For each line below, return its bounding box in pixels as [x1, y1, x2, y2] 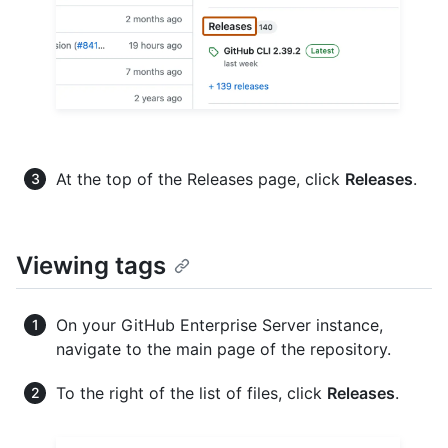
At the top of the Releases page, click [56, 168, 345, 189]
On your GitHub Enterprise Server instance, [56, 314, 383, 335]
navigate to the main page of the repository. [56, 338, 391, 359]
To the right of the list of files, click [56, 382, 327, 403]
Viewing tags [16, 250, 166, 280]
